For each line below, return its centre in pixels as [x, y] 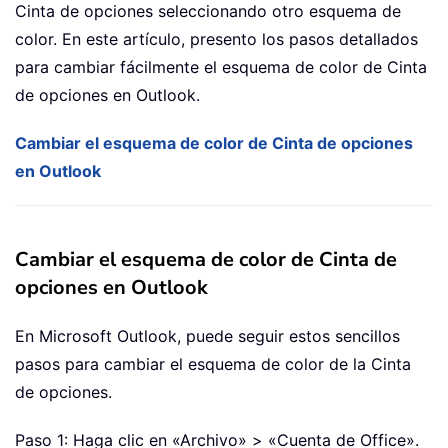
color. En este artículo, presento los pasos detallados [216, 39]
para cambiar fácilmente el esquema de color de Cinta [221, 67]
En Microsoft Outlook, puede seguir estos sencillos [207, 336]
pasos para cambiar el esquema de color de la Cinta [213, 364]
